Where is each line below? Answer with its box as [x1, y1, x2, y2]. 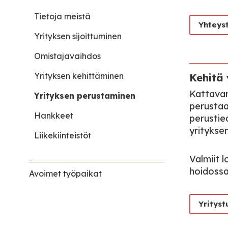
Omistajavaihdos [34, 51, 101, 61]
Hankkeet [34, 110, 73, 121]
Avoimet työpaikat [29, 168, 102, 179]
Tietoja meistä [34, 11, 91, 21]
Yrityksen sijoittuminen [34, 31, 122, 41]
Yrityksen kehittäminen [34, 71, 124, 81]
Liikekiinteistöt [34, 130, 91, 140]
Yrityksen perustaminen [34, 91, 135, 101]
